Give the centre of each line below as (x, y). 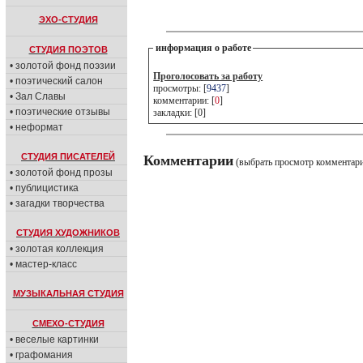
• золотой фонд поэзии (63, 66)
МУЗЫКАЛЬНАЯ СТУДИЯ (68, 293)
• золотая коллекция (57, 249)
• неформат (36, 127)
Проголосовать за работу (208, 76)
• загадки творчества (57, 203)
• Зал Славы (38, 96)
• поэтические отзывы (60, 112)
